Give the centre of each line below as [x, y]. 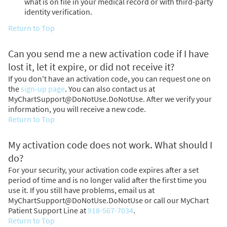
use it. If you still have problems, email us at [81, 190]
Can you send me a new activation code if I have [108, 53]
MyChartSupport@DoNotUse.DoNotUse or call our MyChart [108, 200]
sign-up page [43, 88]
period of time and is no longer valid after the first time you [107, 180]
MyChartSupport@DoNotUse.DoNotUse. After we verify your [110, 99]
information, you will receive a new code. [77, 109]
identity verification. [58, 11]
